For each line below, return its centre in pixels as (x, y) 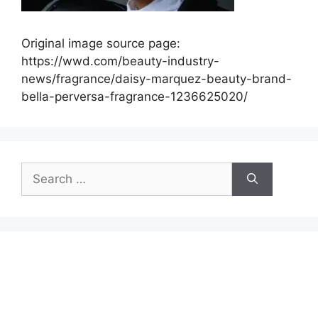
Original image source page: (101, 43)
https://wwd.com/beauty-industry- (120, 61)
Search (40, 170)
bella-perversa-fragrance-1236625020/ (135, 96)
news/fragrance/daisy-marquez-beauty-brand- (157, 78)
